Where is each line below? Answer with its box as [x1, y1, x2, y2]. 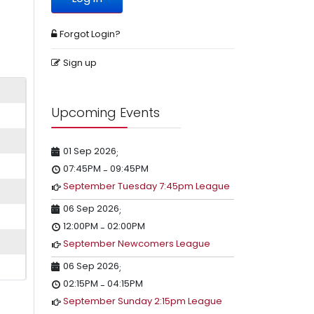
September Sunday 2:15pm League [63, 294, 222, 308]
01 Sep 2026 [63, 144, 116, 158]
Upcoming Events [51, 104, 160, 121]
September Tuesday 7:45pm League [63, 179, 230, 193]
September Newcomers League [63, 237, 210, 250]
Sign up [63, 56, 97, 69]
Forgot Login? [60, 27, 121, 41]
